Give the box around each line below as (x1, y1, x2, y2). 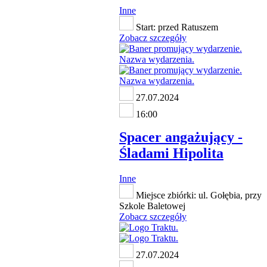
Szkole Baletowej (119, 200, 185, 211)
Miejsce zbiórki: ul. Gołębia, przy (133, 190, 262, 200)
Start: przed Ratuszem (133, 22, 218, 33)
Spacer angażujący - (119, 129, 243, 145)
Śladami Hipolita (119, 145, 223, 162)
